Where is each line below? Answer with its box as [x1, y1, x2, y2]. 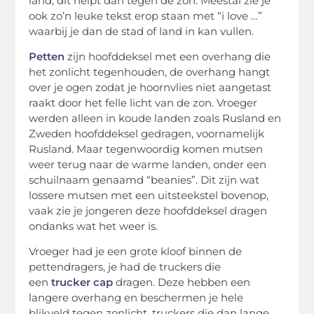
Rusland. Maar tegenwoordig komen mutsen [29, 142, 264, 156]
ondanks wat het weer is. [29, 219, 158, 233]
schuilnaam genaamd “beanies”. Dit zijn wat [29, 173, 260, 187]
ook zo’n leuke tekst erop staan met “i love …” [29, 8, 263, 22]
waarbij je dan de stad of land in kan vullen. [29, 24, 254, 38]
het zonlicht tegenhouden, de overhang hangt [29, 65, 271, 79]
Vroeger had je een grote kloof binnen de [29, 245, 243, 259]
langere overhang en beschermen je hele [29, 291, 244, 305]
